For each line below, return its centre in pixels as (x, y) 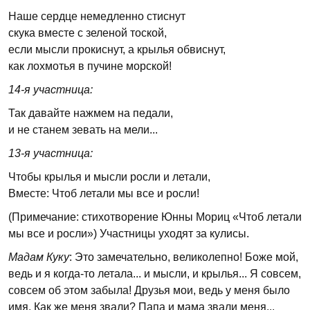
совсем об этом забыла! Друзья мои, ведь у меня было (149, 290)
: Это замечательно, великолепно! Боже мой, (184, 257)
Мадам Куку (39, 257)
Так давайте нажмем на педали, (91, 113)
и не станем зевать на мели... (83, 130)
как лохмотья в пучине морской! (90, 66)
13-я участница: (51, 153)
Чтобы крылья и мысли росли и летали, (109, 177)
